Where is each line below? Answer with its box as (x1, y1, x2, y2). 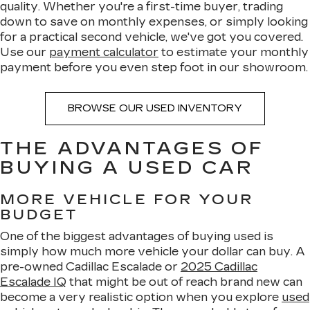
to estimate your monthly (158, 46, 309, 59)
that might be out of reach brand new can (66, 275, 302, 289)
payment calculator (49, 46, 158, 59)
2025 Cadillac (181, 260, 257, 273)
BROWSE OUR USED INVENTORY (68, 102, 242, 114)
